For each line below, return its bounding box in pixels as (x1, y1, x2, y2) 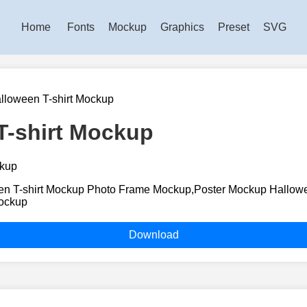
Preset (217, 21, 249, 33)
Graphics (160, 21, 204, 33)
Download (128, 228, 179, 241)
